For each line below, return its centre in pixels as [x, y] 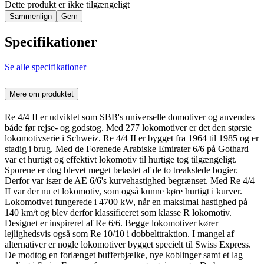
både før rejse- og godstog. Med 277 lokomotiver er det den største [128, 127]
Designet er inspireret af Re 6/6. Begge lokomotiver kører [111, 223]
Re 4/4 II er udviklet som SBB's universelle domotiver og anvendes [130, 117]
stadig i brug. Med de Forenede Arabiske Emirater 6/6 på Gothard [127, 148]
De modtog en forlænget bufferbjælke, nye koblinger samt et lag [124, 255]
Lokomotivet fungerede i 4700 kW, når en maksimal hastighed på [126, 202]
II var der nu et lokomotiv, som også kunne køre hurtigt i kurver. [123, 191]
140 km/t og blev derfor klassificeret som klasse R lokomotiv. [118, 212]
